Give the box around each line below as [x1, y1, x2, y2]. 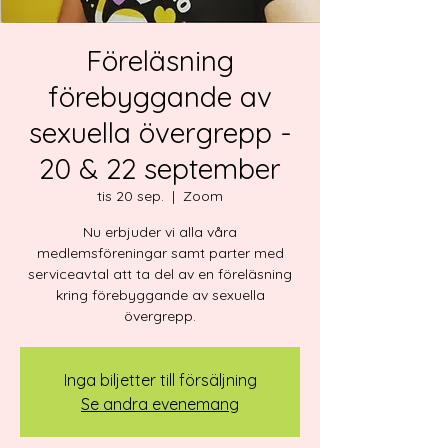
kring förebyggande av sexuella [55, 286, 265, 304]
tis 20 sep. [97, 187, 164, 205]
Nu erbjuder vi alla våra [83, 223, 237, 241]
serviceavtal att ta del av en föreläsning [28, 265, 292, 283]
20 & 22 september [39, 151, 281, 186]
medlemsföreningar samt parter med [36, 244, 284, 262]
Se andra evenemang [81, 394, 239, 414]
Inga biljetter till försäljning [63, 370, 257, 390]
